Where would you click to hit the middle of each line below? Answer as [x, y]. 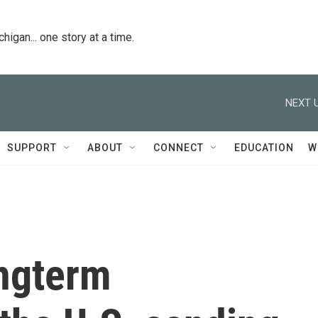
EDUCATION [264, 148]
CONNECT [179, 148]
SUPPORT [32, 148]
